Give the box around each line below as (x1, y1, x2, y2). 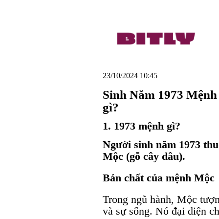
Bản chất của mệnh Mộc (103, 171, 215, 184)
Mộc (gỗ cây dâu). (103, 150, 185, 162)
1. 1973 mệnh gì (103, 120, 175, 132)
